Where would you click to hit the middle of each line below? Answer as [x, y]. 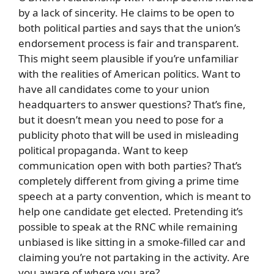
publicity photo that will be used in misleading [128, 135]
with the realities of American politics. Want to [129, 73]
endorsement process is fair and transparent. [129, 43]
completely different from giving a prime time [129, 180]
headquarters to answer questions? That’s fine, [132, 104]
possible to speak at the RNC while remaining [128, 226]
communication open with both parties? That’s [130, 165]
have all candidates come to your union [114, 89]
